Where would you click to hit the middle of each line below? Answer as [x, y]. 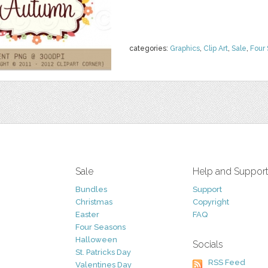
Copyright [211, 202]
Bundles [91, 189]
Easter [87, 214]
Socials [208, 244]
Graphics [185, 48]
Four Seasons [100, 227]
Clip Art [216, 48]
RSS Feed [227, 262]
